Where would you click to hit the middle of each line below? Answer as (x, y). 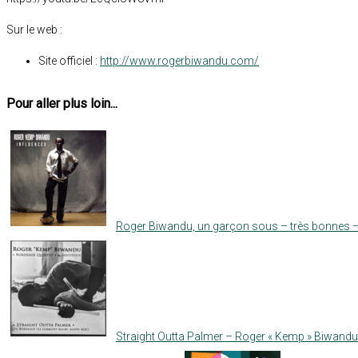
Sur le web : (34, 29)
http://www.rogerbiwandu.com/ (179, 60)
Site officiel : (69, 60)
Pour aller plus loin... (62, 103)
